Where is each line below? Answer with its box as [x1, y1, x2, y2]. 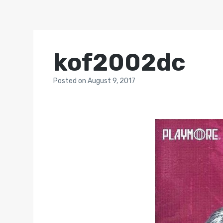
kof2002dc [53, 48, 186, 77]
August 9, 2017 [88, 77, 136, 85]
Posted [53, 77, 79, 85]
